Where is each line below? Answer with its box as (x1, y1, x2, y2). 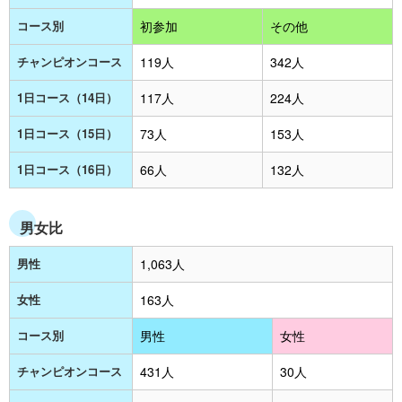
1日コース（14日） (17, 88, 118, 106)
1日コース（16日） (17, 160, 118, 178)
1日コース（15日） (17, 124, 118, 142)
